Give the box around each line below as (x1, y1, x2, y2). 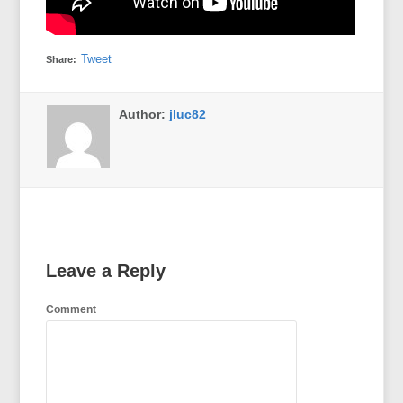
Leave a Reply (46, 260, 166, 281)
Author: (119, 106, 170, 121)
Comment (46, 302, 97, 316)
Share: (46, 53, 77, 65)
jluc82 (169, 106, 207, 121)
